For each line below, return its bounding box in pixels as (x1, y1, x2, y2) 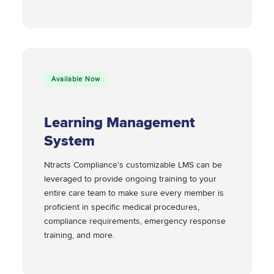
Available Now (51, 75, 100, 84)
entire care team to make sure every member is (44, 188, 224, 199)
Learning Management (44, 114, 195, 132)
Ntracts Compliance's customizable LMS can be (44, 160, 222, 171)
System (44, 132, 95, 150)
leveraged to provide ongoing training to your (44, 174, 217, 185)
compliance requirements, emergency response (44, 216, 226, 227)
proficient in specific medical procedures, (44, 202, 199, 213)
